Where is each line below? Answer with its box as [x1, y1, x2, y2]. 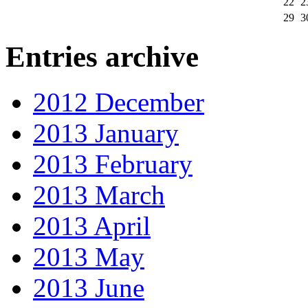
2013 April [33, 211, 151, 241]
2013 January [33, 118, 179, 148]
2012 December [33, 87, 204, 118]
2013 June [33, 273, 144, 303]
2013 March [33, 180, 165, 210]
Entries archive [5, 40, 199, 73]
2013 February [33, 149, 192, 179]
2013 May [33, 242, 144, 272]
